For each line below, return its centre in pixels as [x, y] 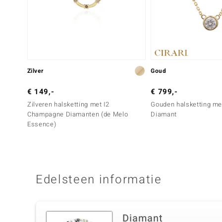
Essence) [42, 124]
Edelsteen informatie [99, 180]
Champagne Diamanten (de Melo [78, 114]
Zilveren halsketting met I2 [68, 105]
